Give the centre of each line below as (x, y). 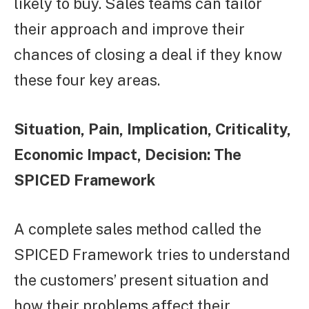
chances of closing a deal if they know (148, 55)
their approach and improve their (129, 29)
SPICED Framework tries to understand (152, 255)
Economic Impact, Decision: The (128, 155)
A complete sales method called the (138, 229)
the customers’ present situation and (141, 280)
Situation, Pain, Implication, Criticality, (152, 129)
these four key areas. (87, 80)
